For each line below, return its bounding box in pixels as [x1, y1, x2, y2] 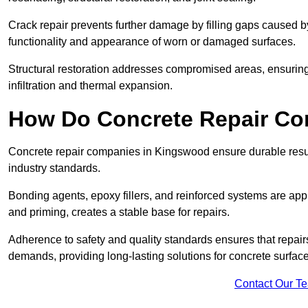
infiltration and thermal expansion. [8, 80, 173, 92]
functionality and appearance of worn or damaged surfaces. [8, 36, 296, 48]
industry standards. [8, 162, 100, 175]
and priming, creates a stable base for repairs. [8, 206, 230, 219]
